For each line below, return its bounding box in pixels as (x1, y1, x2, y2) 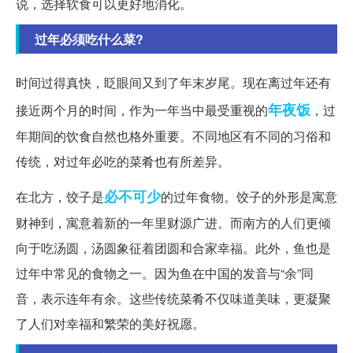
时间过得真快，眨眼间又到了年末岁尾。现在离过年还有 (16, 73, 331, 92)
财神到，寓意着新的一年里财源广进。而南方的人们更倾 (16, 214, 331, 232)
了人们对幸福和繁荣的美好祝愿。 (16, 314, 205, 333)
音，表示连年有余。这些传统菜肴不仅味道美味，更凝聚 (16, 289, 331, 308)
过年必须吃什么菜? (35, 30, 143, 49)
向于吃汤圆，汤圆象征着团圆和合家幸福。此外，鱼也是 (16, 239, 331, 258)
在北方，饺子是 (16, 188, 104, 206)
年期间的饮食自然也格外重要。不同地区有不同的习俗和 (16, 127, 331, 146)
